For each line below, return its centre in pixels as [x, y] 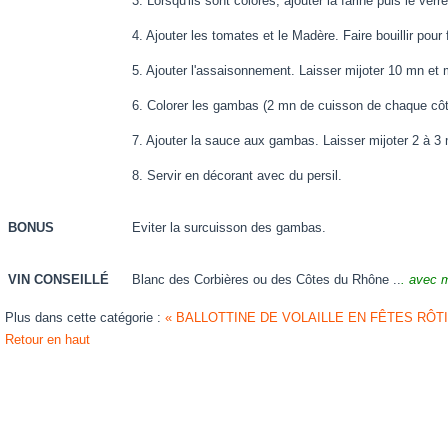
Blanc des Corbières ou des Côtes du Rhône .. [266, 279]
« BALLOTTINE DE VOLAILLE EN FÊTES [289, 317]
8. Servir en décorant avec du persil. [237, 175]
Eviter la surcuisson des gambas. [229, 227]
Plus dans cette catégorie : [85, 317]
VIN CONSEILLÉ [58, 279]
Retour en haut [47, 339]
